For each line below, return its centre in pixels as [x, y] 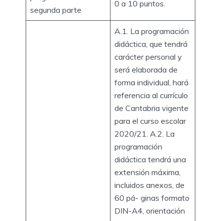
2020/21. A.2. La [145, 133]
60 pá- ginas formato [152, 198]
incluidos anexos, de [149, 185]
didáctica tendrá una [150, 159]
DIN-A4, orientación [150, 210]
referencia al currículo [151, 95]
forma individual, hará [151, 82]
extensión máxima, [147, 172]
